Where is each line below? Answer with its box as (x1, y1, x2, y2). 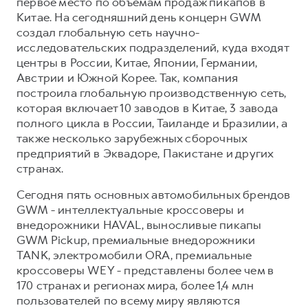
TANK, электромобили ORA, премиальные (16, 247, 252, 263)
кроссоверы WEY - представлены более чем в (16, 263, 274, 278)
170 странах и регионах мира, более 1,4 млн (16, 278, 254, 293)
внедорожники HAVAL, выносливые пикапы (16, 217, 262, 232)
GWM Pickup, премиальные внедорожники (16, 232, 256, 247)
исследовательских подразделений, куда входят (16, 40, 289, 55)
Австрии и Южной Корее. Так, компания (16, 70, 239, 85)
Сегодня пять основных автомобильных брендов (16, 187, 291, 202)
